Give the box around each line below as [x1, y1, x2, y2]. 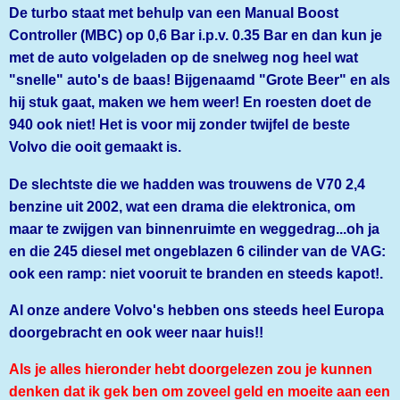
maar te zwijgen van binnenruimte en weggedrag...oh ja [9, 220, 379, 237]
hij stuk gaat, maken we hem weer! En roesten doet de [9, 94, 371, 111]
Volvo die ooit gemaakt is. [9, 138, 181, 155]
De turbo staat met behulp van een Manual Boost [9, 4, 338, 21]
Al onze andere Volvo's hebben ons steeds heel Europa [9, 301, 384, 318]
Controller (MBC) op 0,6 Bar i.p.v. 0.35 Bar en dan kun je [9, 27, 382, 44]
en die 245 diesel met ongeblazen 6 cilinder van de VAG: [9, 242, 386, 259]
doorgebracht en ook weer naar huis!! [9, 323, 263, 340]
